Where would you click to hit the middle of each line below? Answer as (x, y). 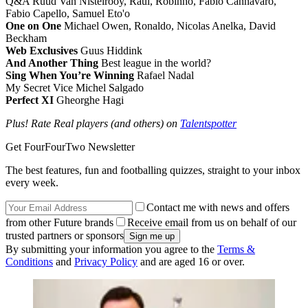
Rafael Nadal (164, 76)
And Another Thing (52, 63)
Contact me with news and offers (218, 208)
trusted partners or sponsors (65, 236)
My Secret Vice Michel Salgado (75, 88)
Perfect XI (30, 100)
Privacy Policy (106, 262)
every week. (32, 183)
